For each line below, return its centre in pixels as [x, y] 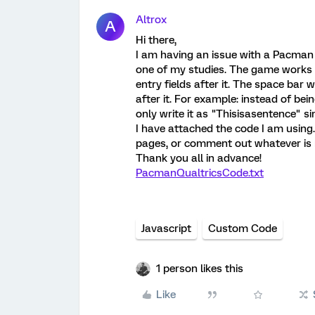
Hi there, [156, 40]
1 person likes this [200, 269]
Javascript [166, 229]
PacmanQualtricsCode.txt [200, 173]
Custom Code [243, 229]
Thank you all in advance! [199, 158]
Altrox [151, 20]
